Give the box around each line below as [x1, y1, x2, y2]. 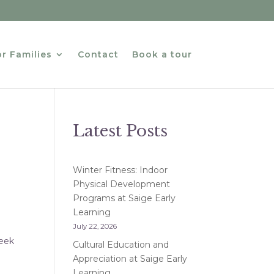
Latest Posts [73, 121, 168, 141]
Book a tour [131, 48, 192, 60]
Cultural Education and [73, 239, 169, 250]
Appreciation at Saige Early [73, 253, 188, 264]
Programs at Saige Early [73, 193, 176, 204]
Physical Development [73, 179, 171, 190]
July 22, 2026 [73, 222, 117, 231]
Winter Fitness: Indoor [73, 165, 168, 176]
